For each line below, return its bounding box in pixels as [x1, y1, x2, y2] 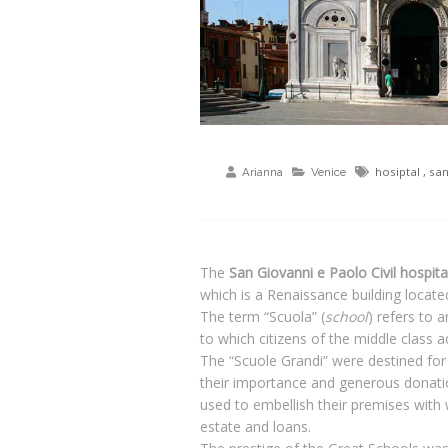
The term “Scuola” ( [200, 307, 325, 327]
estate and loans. [200, 417, 311, 437]
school [325, 307, 368, 327]
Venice [310, 165, 346, 180]
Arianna [241, 165, 283, 180]
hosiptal [374, 164, 420, 180]
